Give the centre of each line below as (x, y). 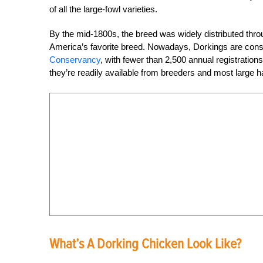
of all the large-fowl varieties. (103, 9)
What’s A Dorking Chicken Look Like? (145, 244)
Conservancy (75, 60)
